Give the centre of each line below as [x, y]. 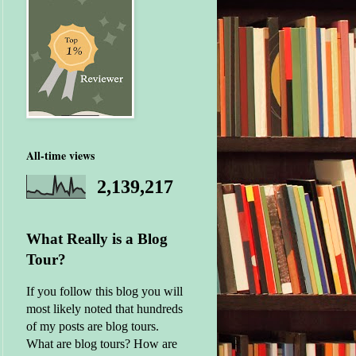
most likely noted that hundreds [104, 308]
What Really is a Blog [97, 238]
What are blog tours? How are [101, 343]
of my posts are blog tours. [92, 326]
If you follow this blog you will [104, 291]
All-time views [60, 155]
